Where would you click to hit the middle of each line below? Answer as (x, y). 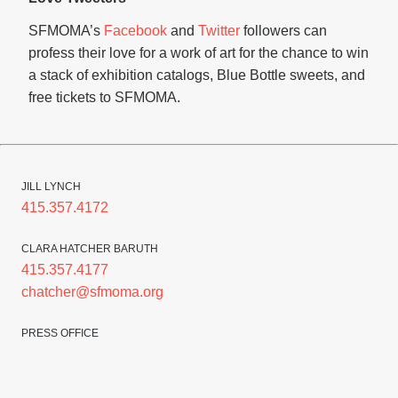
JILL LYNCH (51, 187)
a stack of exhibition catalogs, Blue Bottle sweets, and (197, 75)
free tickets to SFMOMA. (104, 97)
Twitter (221, 31)
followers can (285, 31)
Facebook (137, 31)
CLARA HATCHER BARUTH (90, 249)
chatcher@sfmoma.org (92, 292)
